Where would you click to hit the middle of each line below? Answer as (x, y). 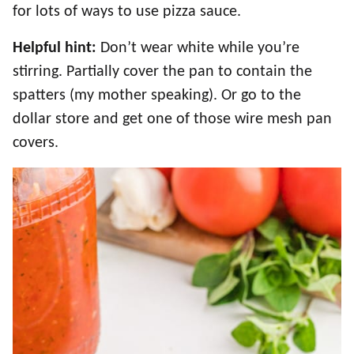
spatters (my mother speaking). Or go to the (157, 96)
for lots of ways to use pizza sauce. (127, 12)
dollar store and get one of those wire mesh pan (172, 119)
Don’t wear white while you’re (198, 48)
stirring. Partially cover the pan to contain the (162, 72)
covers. (36, 143)
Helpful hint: (55, 48)
